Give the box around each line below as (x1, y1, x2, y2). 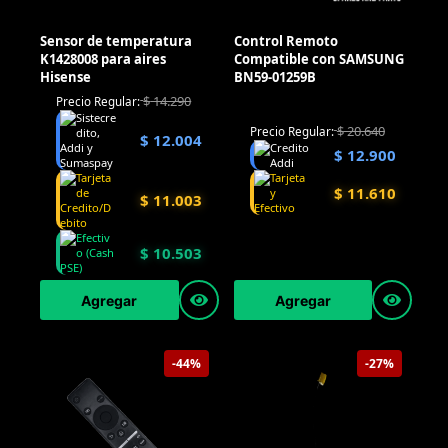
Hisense (40, 67, 91, 86)
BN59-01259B (233, 67, 316, 86)
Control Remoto (233, 31, 338, 50)
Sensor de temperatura (40, 31, 192, 50)
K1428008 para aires (40, 49, 166, 68)
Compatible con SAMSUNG (233, 49, 404, 68)
